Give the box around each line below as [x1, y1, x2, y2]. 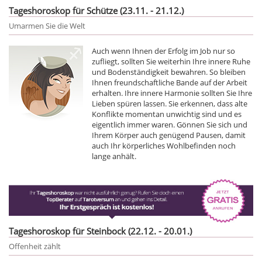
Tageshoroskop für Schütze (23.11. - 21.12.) [9, 4, 184, 16]
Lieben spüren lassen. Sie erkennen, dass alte [92, 98, 247, 109]
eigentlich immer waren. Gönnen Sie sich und [92, 119, 247, 130]
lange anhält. [92, 150, 136, 161]
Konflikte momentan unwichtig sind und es [92, 108, 242, 119]
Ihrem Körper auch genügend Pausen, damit [92, 129, 246, 140]
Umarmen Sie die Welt [9, 20, 85, 31]
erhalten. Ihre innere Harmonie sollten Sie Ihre [92, 87, 252, 98]
